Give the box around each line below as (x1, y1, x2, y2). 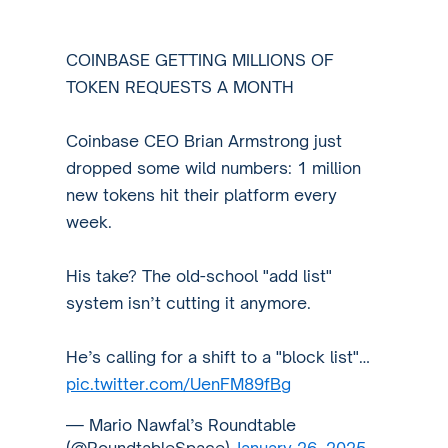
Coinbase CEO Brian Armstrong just (66, 130, 343, 151)
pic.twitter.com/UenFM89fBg (66, 373, 292, 394)
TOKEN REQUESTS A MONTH (66, 76, 295, 97)
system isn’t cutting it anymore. (66, 292, 312, 313)
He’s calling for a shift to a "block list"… (66, 346, 371, 367)
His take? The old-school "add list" (66, 265, 333, 286)
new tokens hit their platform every (66, 184, 338, 205)
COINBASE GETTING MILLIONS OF (66, 49, 335, 70)
